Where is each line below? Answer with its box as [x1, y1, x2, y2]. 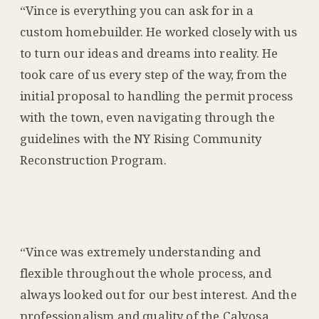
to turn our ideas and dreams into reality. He [20, 45, 278, 62]
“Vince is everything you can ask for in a [20, 2, 254, 19]
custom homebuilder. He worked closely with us [20, 23, 298, 41]
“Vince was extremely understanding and [20, 243, 261, 260]
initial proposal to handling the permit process [20, 88, 293, 105]
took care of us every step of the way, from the [20, 66, 288, 83]
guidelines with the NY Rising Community [20, 130, 262, 147]
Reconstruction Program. [20, 152, 167, 169]
